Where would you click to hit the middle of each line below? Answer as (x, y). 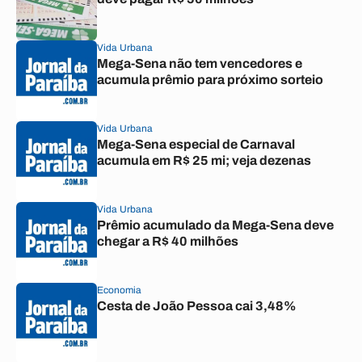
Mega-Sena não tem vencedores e (200, 63)
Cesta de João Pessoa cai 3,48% (197, 306)
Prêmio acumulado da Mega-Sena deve (215, 225)
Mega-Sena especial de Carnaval (196, 144)
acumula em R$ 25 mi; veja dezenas (204, 160)
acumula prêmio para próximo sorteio (210, 80)
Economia (119, 290)
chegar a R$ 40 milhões (168, 241)
